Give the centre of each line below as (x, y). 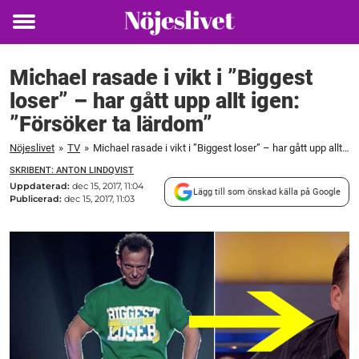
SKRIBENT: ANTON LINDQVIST (72, 170)
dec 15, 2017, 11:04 (108, 186)
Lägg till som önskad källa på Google (267, 192)
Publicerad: (37, 198)
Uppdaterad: (41, 186)
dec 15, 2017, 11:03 (99, 198)
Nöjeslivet (32, 148)
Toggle (34, 33)
